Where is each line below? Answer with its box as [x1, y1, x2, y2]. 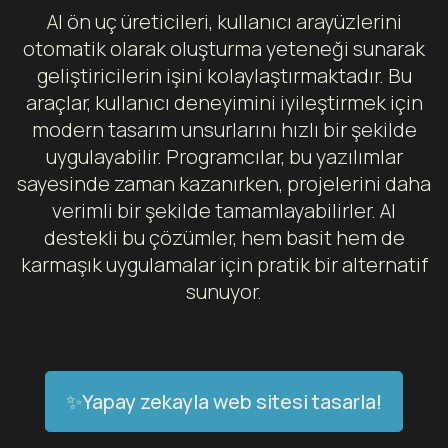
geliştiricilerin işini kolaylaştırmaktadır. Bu [36, 62, 412, 89]
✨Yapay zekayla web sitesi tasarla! [66, 387, 382, 415]
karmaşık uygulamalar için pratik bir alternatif [20, 251, 428, 278]
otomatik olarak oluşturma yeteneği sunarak [23, 35, 425, 62]
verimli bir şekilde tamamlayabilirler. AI [52, 197, 396, 224]
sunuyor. [186, 278, 262, 305]
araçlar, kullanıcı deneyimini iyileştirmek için [25, 89, 423, 116]
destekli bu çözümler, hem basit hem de [43, 224, 405, 251]
